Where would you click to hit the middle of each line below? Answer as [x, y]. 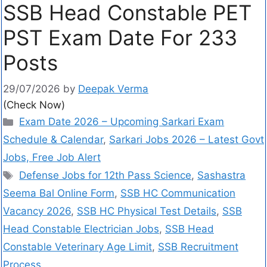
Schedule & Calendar [53, 140]
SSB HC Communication [178, 193]
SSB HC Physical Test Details [147, 211]
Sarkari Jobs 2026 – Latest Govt [187, 140]
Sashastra [222, 176]
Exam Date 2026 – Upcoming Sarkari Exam [122, 122]
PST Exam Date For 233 [120, 37]
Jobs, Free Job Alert [52, 158]
